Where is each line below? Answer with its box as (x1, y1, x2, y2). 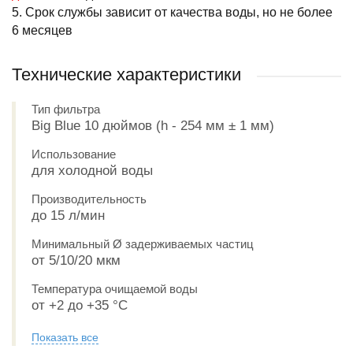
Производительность (32, 192, 147, 206)
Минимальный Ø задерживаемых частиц (32, 237, 254, 251)
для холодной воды (32, 163, 153, 178)
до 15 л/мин (32, 208, 105, 223)
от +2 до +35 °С (32, 298, 128, 313)
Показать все (32, 331, 98, 344)
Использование (32, 147, 116, 161)
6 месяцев (12, 24, 72, 37)
